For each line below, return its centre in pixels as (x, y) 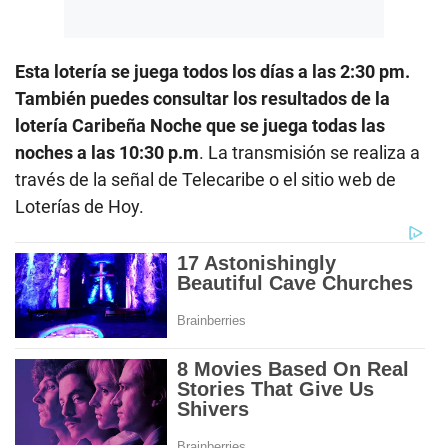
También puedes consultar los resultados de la (202, 98)
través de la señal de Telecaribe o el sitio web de (205, 179)
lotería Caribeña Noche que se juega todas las (200, 125)
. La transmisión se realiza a (309, 152)
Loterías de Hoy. (79, 206)
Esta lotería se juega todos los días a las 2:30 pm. (212, 71)
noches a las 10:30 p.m (107, 152)
